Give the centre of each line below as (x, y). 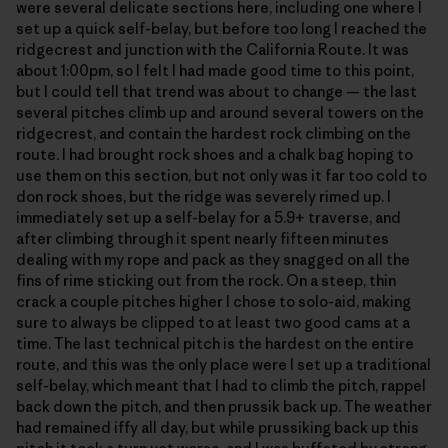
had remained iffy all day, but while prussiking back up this (217, 427)
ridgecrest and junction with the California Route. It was (212, 49)
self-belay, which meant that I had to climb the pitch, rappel (221, 385)
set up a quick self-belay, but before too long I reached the (221, 28)
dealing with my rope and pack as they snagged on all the (213, 259)
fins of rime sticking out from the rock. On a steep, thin (206, 280)
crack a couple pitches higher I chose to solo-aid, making (213, 301)
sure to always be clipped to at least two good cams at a (213, 322)
